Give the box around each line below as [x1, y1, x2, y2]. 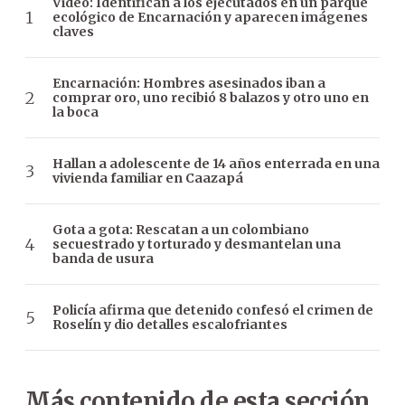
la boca [52, 104, 99, 121]
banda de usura [52, 250, 154, 268]
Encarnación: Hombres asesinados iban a [52, 75, 325, 92]
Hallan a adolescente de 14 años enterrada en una [52, 155, 380, 173]
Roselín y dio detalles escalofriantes [52, 316, 287, 334]
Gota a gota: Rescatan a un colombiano [52, 221, 309, 239]
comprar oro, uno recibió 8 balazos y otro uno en [52, 89, 369, 107]
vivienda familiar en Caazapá [52, 170, 243, 187]
